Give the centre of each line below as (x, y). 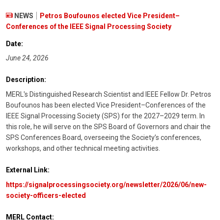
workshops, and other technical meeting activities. (83, 149)
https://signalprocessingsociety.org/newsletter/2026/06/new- (106, 184)
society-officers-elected (46, 195)
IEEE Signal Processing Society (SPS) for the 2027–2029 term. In (105, 116)
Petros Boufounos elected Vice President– (110, 15)
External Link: (28, 170)
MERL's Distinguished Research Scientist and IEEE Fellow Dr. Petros (109, 95)
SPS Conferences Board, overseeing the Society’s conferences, (104, 138)
